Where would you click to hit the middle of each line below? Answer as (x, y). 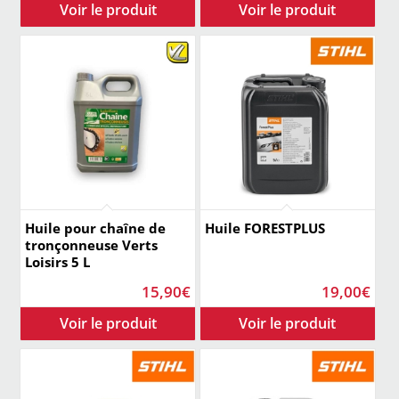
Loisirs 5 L (58, 262)
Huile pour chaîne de (96, 228)
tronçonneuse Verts (92, 245)
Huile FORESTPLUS (265, 228)
